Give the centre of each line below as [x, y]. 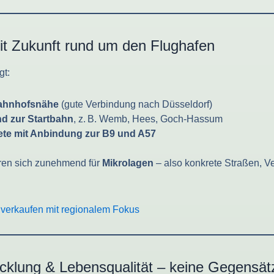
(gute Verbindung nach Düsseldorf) [135, 105]
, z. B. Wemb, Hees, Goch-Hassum [148, 119]
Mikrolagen [128, 163]
